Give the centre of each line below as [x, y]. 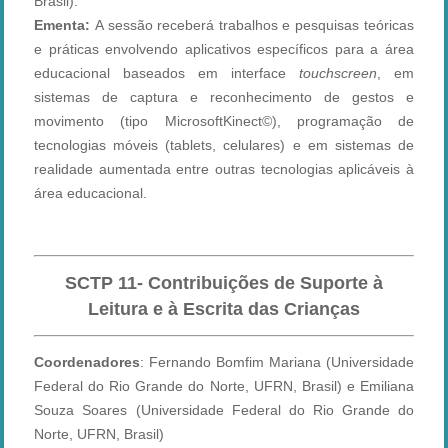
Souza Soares [85, 410]
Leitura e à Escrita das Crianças [224, 309]
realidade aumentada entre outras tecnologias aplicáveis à [224, 169]
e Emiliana [377, 386]
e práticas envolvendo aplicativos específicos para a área [224, 49]
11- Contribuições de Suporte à [250, 283]
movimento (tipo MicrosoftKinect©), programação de [224, 121]
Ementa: [62, 25]
